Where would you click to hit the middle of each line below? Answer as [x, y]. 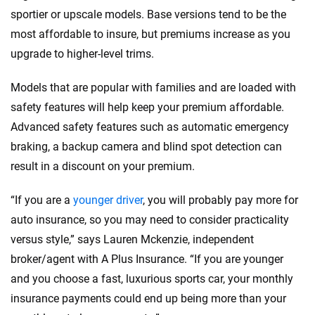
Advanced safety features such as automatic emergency [150, 127]
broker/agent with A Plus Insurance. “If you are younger [147, 259]
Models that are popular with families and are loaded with [153, 88]
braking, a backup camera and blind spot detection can [146, 147]
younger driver [108, 200]
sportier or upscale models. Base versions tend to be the [148, 15]
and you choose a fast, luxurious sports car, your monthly [152, 279]
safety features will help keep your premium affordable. [147, 108]
